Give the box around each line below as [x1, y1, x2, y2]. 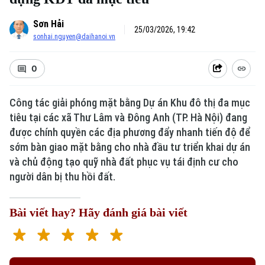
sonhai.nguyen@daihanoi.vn [33, 33, 115, 41]
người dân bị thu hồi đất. [9, 170, 115, 183]
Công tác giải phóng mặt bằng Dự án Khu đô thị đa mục [9, 96, 250, 109]
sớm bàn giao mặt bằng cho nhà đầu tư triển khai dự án [9, 141, 250, 153]
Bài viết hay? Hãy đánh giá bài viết [9, 206, 188, 219]
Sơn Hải [33, 18, 64, 30]
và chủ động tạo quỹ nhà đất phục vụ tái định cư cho [9, 156, 238, 168]
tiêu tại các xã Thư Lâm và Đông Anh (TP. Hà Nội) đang [9, 111, 247, 124]
